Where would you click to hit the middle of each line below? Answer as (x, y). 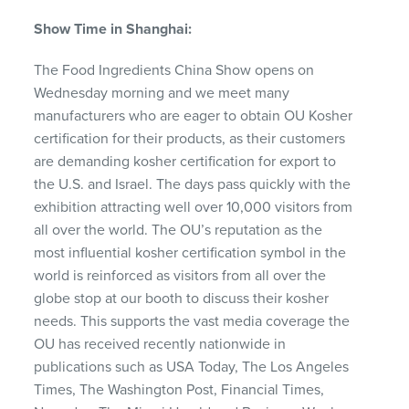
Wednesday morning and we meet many (162, 93)
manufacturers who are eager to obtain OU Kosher (194, 115)
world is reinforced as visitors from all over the (180, 275)
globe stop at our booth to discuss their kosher (182, 298)
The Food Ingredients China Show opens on (174, 70)
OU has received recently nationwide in (160, 344)
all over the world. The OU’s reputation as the (178, 230)
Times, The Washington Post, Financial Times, (179, 389)
